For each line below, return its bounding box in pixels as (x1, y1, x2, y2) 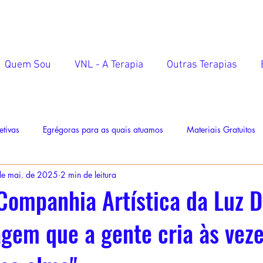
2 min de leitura (60, 168, 116, 180)
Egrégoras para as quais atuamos (43, 123, 163, 135)
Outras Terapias (167, 59, 237, 71)
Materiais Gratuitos (187, 123, 255, 135)
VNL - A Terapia (75, 59, 143, 71)
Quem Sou (5, 59, 51, 71)
